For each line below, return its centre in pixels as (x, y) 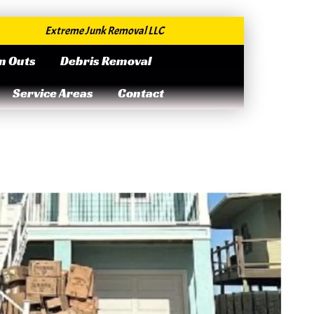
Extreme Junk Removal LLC (104, 31)
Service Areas (53, 93)
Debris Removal (106, 61)
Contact (141, 93)
